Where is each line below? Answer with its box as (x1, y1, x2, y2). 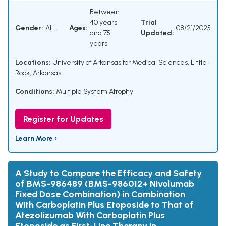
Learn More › (15, 134, 57, 143)
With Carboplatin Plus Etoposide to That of (15, 199, 194, 211)
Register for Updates (23, 114, 103, 124)
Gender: (15, 23, 43, 32)
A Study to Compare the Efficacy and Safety (15, 167, 202, 179)
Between (90, 8, 120, 17)
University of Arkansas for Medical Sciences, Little (51, 58, 207, 67)
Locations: (15, 58, 51, 67)
